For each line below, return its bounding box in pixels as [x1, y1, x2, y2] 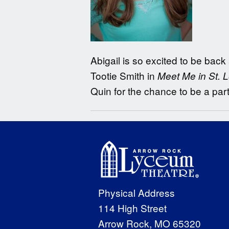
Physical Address [98, 186, 175, 200]
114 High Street [98, 201, 167, 215]
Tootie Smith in [90, 68, 157, 83]
